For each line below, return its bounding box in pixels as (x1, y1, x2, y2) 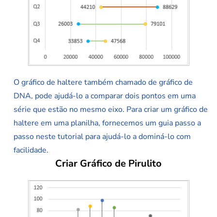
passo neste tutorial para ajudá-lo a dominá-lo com (14, 131, 191, 142)
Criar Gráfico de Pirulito (55, 157, 162, 170)
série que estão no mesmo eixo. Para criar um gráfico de (14, 104, 208, 115)
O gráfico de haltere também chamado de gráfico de (14, 77, 193, 88)
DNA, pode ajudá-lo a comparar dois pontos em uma (14, 91, 196, 102)
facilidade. (14, 145, 48, 156)
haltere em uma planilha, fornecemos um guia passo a (14, 118, 201, 129)
